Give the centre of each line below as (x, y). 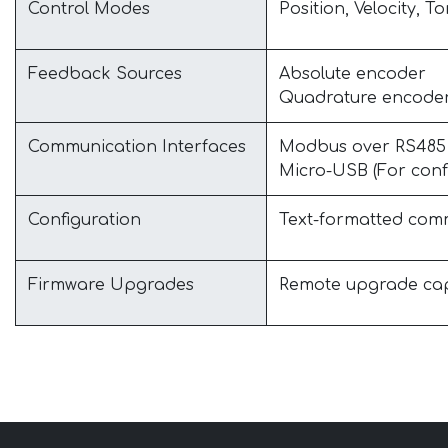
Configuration (84, 220)
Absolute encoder (352, 74)
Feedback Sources (105, 74)
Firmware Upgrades (111, 285)
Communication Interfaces (137, 147)
